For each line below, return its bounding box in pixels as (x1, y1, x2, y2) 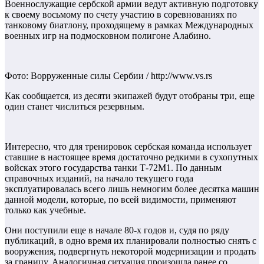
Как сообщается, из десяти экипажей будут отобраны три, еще (5, 91, 255, 101)
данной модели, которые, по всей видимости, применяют (5, 194, 236, 205)
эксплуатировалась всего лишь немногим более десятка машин (5, 184, 259, 194)
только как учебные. (5, 205, 86, 216)
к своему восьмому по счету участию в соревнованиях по (5, 9, 237, 20)
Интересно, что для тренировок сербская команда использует (5, 141, 252, 152)
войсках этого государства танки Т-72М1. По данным (5, 163, 222, 173)
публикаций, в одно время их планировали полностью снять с (5, 236, 256, 246)
